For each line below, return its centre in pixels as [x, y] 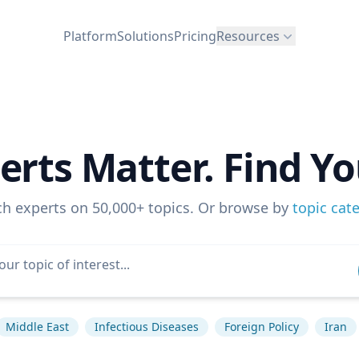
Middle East [37, 327]
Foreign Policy [261, 327]
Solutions [145, 36]
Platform [90, 36]
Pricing [195, 36]
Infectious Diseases [146, 327]
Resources [248, 36]
